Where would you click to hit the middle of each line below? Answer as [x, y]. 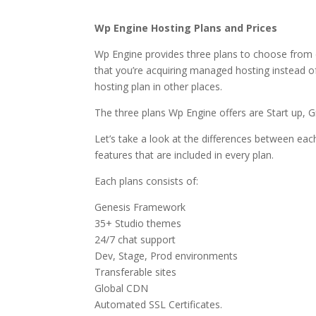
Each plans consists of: [147, 181]
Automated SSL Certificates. [159, 305]
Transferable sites [136, 272]
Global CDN [122, 288]
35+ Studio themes [138, 224]
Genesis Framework [140, 207]
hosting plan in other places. [159, 87]
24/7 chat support [135, 240]
